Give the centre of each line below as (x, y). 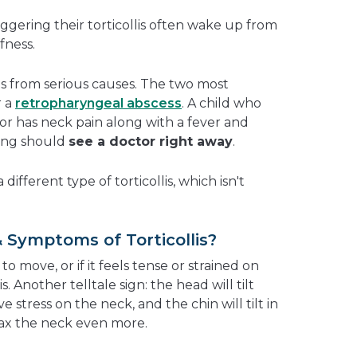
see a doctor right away (151, 141)
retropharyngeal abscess (98, 103)
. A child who (222, 103)
